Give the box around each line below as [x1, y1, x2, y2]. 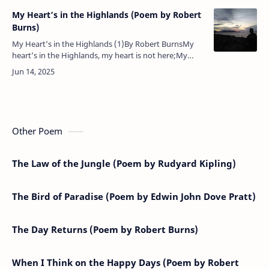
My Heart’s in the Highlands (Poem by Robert [12, 8, 201, 20]
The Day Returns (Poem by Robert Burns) [12, 223, 198, 235]
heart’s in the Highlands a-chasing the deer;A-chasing [12, 61, 203, 72]
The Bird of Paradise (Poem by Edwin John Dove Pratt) [12, 190, 256, 202]
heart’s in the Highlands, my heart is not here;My [12, 49, 187, 61]
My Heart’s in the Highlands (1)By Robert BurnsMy [12, 38, 194, 49]
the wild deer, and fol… [12, 72, 92, 83]
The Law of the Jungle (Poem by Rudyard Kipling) [12, 157, 236, 169]
